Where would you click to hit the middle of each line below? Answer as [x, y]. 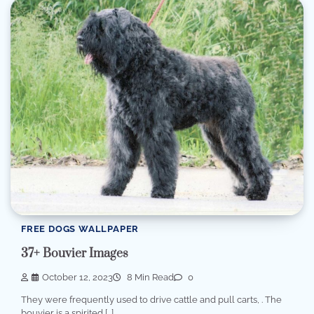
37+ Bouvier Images [75, 253]
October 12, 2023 [77, 277]
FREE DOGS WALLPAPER [80, 229]
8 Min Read [149, 277]
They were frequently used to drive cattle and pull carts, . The [151, 299]
